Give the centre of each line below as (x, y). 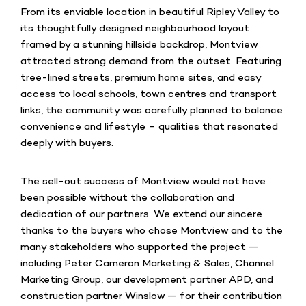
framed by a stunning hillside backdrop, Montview (139, 45)
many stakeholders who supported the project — (139, 247)
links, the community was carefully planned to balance (152, 111)
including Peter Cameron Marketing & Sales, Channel (147, 264)
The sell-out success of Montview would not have (143, 182)
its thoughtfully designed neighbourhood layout (135, 29)
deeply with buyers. (67, 143)
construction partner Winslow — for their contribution (151, 296)
